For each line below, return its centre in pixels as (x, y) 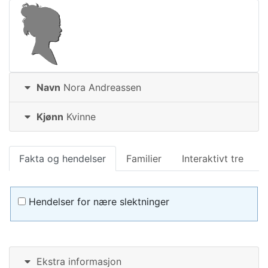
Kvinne (80, 117)
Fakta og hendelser (63, 159)
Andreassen (115, 87)
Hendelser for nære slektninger (98, 202)
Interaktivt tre (213, 159)
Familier (144, 159)
